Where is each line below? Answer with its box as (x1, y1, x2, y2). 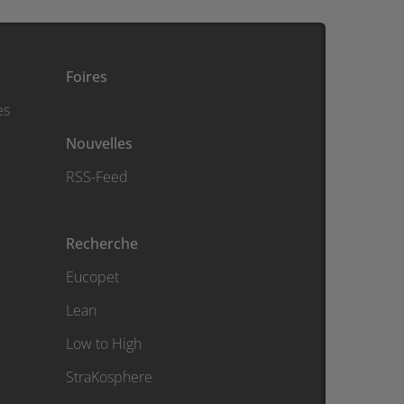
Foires (66, 67, 107, 87)
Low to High (66, 334, 142, 354)
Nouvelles (66, 133, 133, 154)
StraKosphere (66, 367, 152, 388)
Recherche (66, 234, 138, 254)
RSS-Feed (66, 167, 128, 188)
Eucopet (66, 267, 119, 288)
